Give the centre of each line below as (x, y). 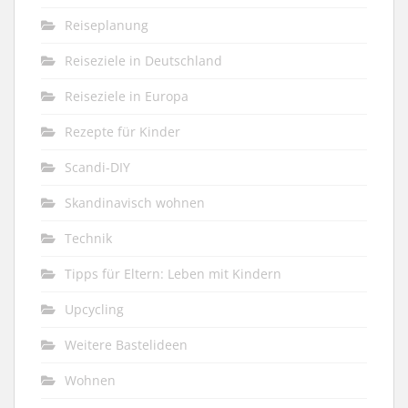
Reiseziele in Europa (127, 97)
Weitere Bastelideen (126, 345)
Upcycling (94, 310)
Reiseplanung (107, 25)
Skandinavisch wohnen (135, 203)
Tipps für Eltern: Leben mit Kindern (173, 274)
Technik (88, 239)
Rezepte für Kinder (122, 132)
